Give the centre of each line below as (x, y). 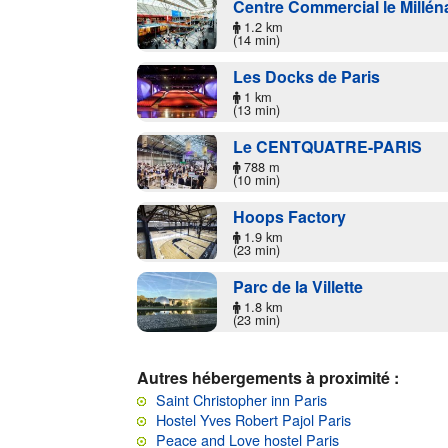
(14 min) (256, 39)
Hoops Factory (289, 216)
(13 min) (256, 109)
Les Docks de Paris (306, 76)
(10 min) (256, 179)
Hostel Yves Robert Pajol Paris (253, 419)
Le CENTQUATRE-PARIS (327, 146)
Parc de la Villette (298, 286)
